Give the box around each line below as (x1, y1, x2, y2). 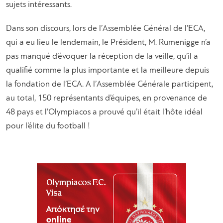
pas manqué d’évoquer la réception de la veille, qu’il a (6, 52, 198, 61)
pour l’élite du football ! (6, 122, 90, 131)
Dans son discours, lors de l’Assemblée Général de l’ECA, (6, 24, 205, 33)
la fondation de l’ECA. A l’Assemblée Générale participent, (6, 80, 213, 89)
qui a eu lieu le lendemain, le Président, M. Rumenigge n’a (6, 38, 211, 47)
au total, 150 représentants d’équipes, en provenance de (6, 94, 207, 103)
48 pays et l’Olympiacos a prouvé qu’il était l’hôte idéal (6, 108, 203, 117)
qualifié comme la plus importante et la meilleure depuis (6, 66, 209, 75)
